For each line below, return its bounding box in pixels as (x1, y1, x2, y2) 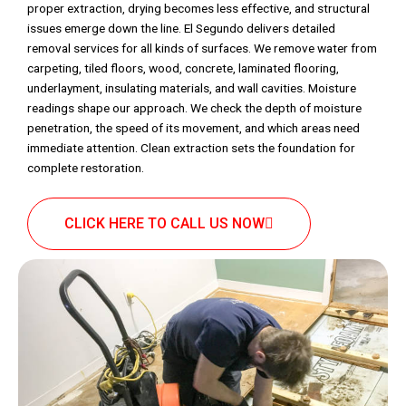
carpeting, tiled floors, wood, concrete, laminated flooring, (27, 61, 339, 76)
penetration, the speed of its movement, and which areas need (27, 121, 360, 136)
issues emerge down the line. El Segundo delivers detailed (27, 21, 335, 36)
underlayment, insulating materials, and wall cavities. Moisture (27, 81, 356, 96)
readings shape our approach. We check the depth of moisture (27, 101, 362, 116)
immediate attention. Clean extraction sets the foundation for (27, 140, 355, 156)
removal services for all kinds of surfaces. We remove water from (27, 41, 377, 56)
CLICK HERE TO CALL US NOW (64, 214, 265, 232)
